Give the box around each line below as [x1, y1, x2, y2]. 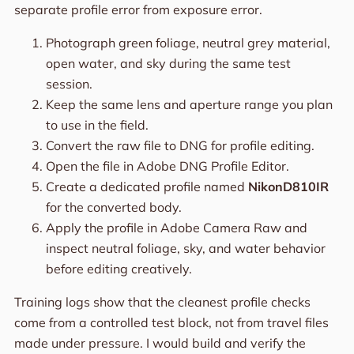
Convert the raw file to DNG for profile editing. [45, 137, 314, 154]
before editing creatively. [45, 261, 192, 277]
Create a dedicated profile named [45, 179, 248, 195]
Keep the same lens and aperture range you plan [45, 96, 333, 113]
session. [45, 76, 92, 92]
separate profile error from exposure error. [13, 2, 262, 18]
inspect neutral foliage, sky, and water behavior [45, 240, 326, 257]
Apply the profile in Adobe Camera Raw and [45, 220, 307, 236]
